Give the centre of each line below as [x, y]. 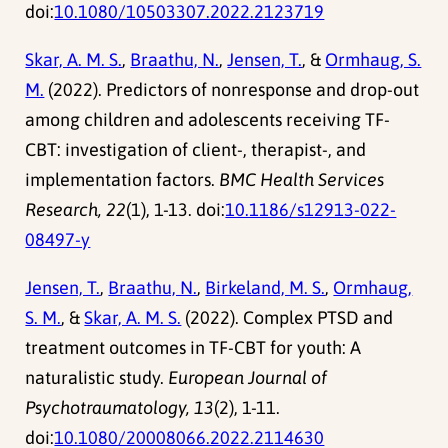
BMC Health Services [302, 180]
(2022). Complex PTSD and [287, 318]
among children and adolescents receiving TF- [208, 120]
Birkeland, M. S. [265, 288]
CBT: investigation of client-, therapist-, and [196, 150]
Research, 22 [76, 210]
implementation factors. [122, 180]
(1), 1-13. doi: [176, 210]
